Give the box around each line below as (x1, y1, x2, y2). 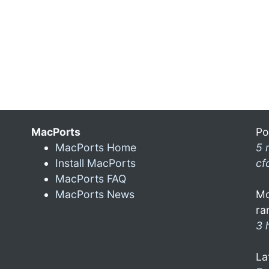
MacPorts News (55, 188, 134, 201)
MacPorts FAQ (55, 172, 126, 186)
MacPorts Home (55, 141, 136, 154)
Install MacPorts (55, 157, 136, 170)
